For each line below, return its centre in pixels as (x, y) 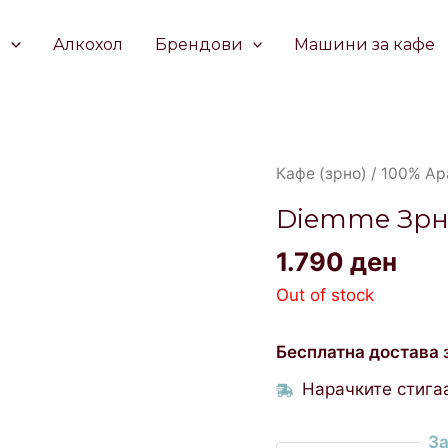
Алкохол (87, 44)
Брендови (198, 44)
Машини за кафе (365, 44)
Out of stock (325, 294)
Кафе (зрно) (322, 173)
